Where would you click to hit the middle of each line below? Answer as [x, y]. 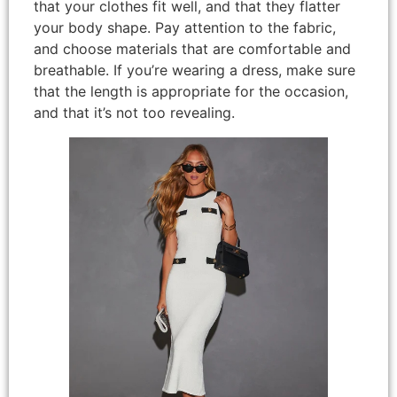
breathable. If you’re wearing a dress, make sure [195, 70]
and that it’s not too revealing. [134, 112]
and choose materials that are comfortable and [192, 48]
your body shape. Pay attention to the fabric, [185, 27]
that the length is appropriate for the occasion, [191, 91]
